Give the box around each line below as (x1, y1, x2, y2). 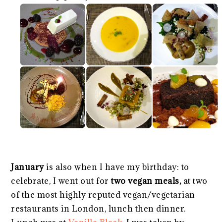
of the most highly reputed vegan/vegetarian (11, 189, 195, 200)
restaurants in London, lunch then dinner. (11, 203, 186, 214)
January (11, 161, 47, 172)
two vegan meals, (111, 175, 181, 186)
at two (181, 175, 208, 186)
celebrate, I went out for (11, 175, 111, 186)
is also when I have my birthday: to (46, 161, 189, 172)
